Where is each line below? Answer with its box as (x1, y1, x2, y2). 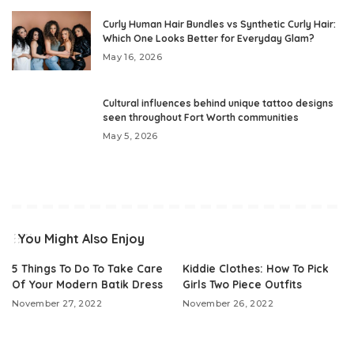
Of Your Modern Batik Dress (12, 277, 163, 291)
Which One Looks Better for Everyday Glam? (103, 32, 314, 44)
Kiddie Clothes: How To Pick (183, 261, 329, 275)
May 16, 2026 (103, 51, 163, 62)
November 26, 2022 (183, 297, 273, 309)
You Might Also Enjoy (17, 230, 145, 247)
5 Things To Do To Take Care (12, 261, 163, 275)
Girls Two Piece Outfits (183, 277, 302, 291)
